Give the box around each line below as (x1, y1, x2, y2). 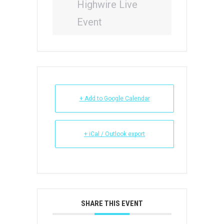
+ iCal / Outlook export (84, 130, 145, 137)
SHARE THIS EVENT (81, 199, 143, 208)
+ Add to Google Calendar (79, 95, 150, 102)
